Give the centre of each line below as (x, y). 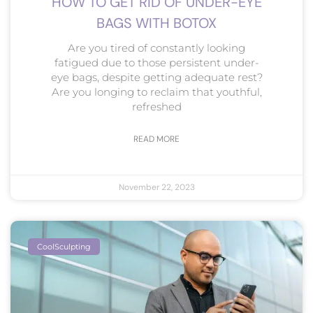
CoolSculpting (64, 246)
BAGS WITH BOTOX (156, 23)
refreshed (156, 106)
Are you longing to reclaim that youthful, (156, 92)
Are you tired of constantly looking (156, 48)
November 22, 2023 (156, 187)
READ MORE (156, 139)
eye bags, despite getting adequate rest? (156, 77)
